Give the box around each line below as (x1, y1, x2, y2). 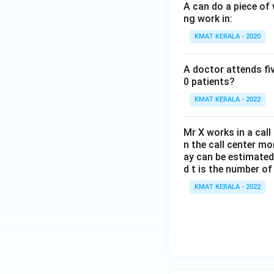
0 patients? (183, 76, 235, 87)
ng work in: (183, 13, 232, 24)
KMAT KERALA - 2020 (194, 32, 261, 40)
